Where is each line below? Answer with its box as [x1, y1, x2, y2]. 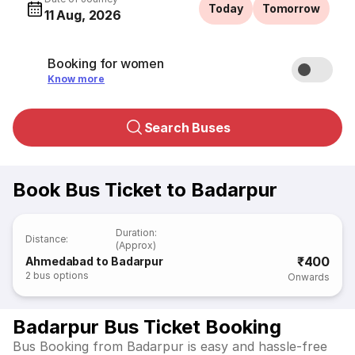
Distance [25, 233, 67, 245]
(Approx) [116, 239, 157, 251]
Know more [48, 73, 105, 85]
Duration [116, 227, 155, 239]
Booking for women [48, 55, 164, 71]
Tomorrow [261, 2, 320, 15]
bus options [33, 269, 90, 281]
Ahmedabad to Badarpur [25, 254, 164, 268]
